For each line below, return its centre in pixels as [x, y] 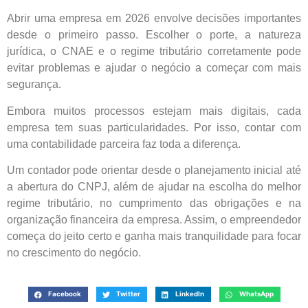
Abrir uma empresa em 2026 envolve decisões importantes [154, 19]
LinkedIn [189, 294]
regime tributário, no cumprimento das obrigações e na [154, 203]
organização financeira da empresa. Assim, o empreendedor [154, 220]
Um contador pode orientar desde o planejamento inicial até [154, 170]
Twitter [128, 294]
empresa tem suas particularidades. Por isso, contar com [154, 127]
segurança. [34, 85]
